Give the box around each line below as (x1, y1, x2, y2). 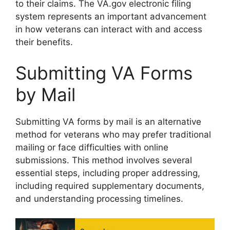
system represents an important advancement (15, 11, 206, 22)
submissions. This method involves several (15, 155, 192, 165)
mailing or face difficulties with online (15, 142, 168, 152)
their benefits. (15, 37, 73, 48)
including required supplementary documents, (15, 180, 204, 191)
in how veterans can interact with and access (15, 24, 202, 35)
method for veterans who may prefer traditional (15, 129, 211, 140)
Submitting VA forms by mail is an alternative (15, 116, 201, 127)
